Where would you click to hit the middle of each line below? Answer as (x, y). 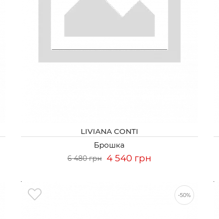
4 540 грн (129, 158)
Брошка (109, 145)
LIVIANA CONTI (109, 131)
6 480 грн (84, 158)
